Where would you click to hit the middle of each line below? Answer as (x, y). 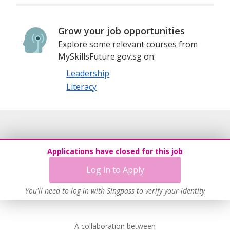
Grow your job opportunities (122, 31)
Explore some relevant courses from (128, 44)
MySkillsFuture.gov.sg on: (107, 56)
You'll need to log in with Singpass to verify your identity (115, 191)
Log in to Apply (115, 170)
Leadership (88, 73)
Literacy (82, 87)
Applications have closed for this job (115, 151)
